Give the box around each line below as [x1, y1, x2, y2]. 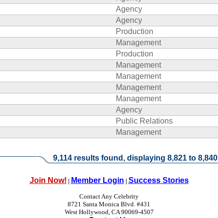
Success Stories [128, 176, 189, 184]
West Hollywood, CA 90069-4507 [64, 208, 154, 216]
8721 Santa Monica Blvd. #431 [68, 200, 150, 208]
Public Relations [116, 117, 173, 125]
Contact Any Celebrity [79, 193, 139, 200]
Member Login [71, 176, 124, 184]
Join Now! [29, 176, 67, 184]
